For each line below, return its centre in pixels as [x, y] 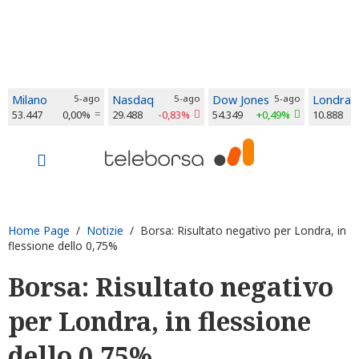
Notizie [105, 230]
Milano [30, 100]
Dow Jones [241, 100]
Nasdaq [133, 100]
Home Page [39, 230]
